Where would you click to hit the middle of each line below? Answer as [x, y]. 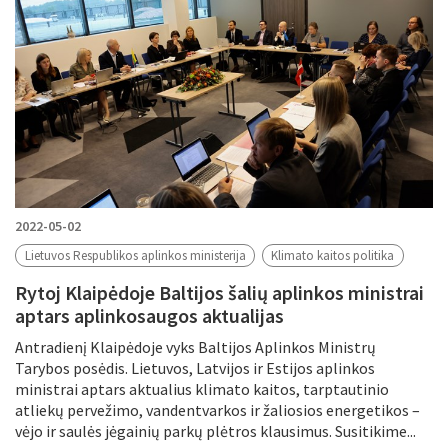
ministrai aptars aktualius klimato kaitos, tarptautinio [202, 388]
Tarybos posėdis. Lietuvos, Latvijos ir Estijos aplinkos [195, 367]
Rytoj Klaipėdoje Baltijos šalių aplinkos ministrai [219, 292]
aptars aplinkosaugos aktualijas [149, 315]
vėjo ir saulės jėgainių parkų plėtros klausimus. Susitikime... [215, 430]
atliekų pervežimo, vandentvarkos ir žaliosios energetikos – [217, 409]
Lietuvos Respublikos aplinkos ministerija [135, 256]
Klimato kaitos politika [333, 256]
